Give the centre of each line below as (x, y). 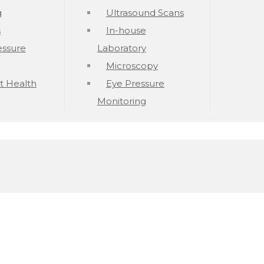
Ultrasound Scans (145, 13)
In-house (126, 30)
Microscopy (132, 66)
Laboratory (121, 48)
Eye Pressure (135, 83)
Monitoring (121, 101)
